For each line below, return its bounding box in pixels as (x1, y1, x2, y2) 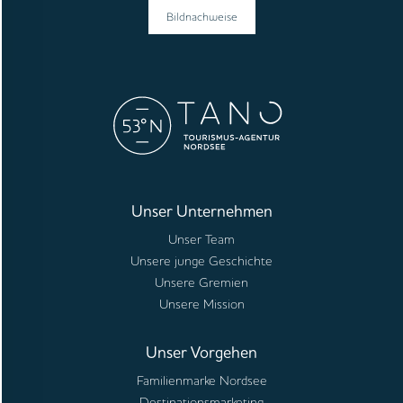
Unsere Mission (158, 296, 245, 313)
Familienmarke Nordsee (136, 372, 267, 390)
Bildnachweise (166, 9, 237, 24)
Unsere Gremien (155, 274, 248, 291)
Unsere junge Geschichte (130, 253, 273, 270)
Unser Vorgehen (146, 342, 257, 363)
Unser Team (168, 231, 235, 248)
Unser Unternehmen (130, 201, 273, 221)
